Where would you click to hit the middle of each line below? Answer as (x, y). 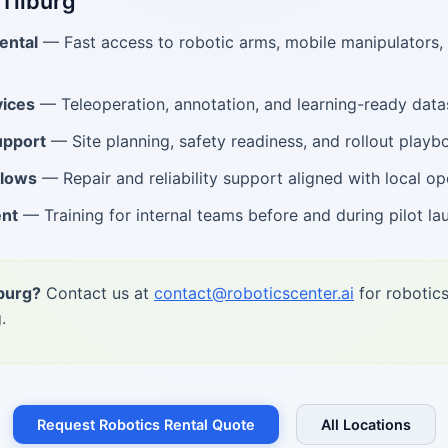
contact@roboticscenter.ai (254, 293)
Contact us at (97, 293)
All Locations (365, 424)
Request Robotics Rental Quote (145, 424)
